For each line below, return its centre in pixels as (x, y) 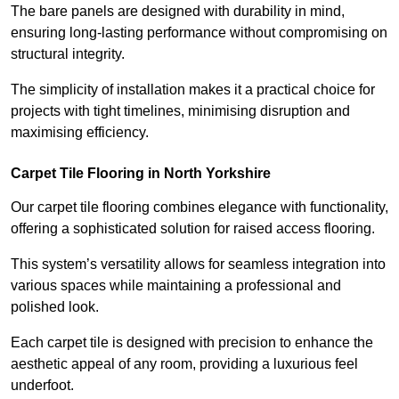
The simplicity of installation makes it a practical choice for (193, 90)
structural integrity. (68, 54)
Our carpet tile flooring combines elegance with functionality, (199, 208)
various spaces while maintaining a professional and (176, 286)
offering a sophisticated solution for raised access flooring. (195, 229)
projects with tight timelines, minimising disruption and (180, 111)
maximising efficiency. (80, 133)
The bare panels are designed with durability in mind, (178, 12)
